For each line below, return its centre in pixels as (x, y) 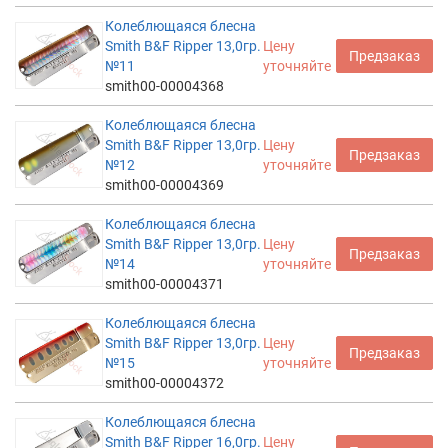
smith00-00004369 (164, 184)
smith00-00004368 (164, 85)
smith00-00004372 (164, 382)
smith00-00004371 (164, 283)
